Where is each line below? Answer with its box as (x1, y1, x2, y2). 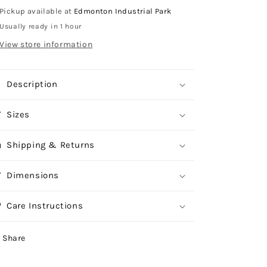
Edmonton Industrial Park (74, 7, 172, 15)
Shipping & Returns (7, 139, 95, 150)
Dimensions (7, 170, 59, 181)
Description (7, 79, 58, 89)
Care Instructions (7, 200, 83, 211)
